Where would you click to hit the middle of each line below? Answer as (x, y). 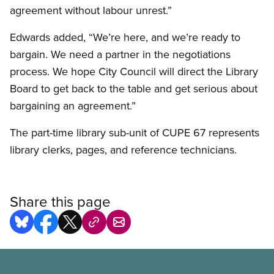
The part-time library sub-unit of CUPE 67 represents (135, 133)
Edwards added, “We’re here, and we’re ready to (125, 37)
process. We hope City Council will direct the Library (134, 72)
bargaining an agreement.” (73, 106)
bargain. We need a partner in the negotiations (120, 54)
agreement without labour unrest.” (91, 10)
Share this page (60, 202)
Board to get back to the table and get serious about (134, 89)
